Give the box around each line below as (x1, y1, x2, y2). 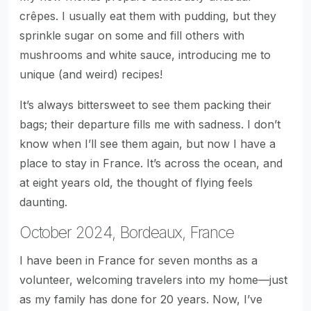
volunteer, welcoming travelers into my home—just (19, 273, 287, 287)
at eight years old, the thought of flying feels (19, 176, 253, 190)
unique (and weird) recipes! (19, 67, 162, 81)
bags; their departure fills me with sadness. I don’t (19, 117, 280, 131)
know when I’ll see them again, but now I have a (19, 137, 276, 151)
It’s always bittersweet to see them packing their (19, 98, 271, 112)
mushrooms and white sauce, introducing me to (19, 48, 271, 62)
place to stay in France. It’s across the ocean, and (19, 156, 283, 170)
